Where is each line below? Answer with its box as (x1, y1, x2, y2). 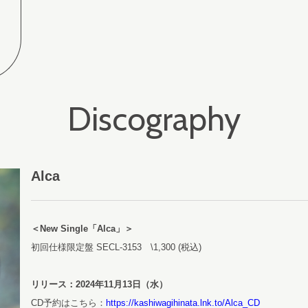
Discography (67, 99, 241, 139)
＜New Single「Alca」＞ (31, 223, 134, 234)
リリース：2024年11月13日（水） (31, 279, 168, 289)
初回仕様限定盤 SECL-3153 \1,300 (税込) (31, 242, 202, 252)
